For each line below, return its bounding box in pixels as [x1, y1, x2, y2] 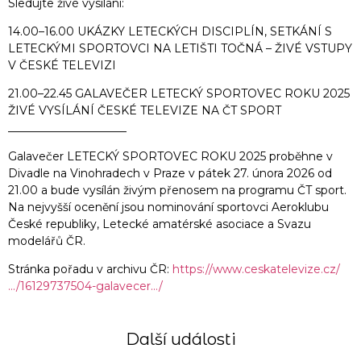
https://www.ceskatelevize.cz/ [172, 262, 340, 277]
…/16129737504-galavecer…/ [8, 279, 163, 294]
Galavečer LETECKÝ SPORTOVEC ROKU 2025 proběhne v [8, 148, 333, 164]
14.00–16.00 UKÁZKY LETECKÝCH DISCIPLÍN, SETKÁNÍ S [8, 23, 332, 39]
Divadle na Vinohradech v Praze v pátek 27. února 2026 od [8, 165, 332, 180]
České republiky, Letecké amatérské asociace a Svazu [8, 216, 311, 231]
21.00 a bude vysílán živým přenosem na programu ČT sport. [8, 182, 346, 197]
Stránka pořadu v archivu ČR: [8, 262, 172, 277]
